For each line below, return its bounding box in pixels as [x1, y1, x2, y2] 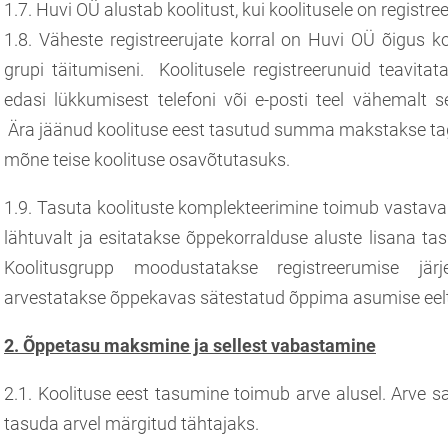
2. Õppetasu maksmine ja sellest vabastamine [4, 334, 376, 356]
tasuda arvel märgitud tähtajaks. [4, 412, 259, 434]
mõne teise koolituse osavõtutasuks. [4, 148, 290, 170]
